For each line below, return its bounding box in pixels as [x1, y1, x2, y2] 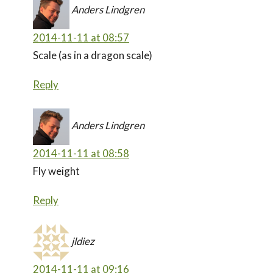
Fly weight [33, 164, 80, 177]
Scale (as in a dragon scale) [33, 48, 152, 62]
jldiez [71, 234, 94, 247]
